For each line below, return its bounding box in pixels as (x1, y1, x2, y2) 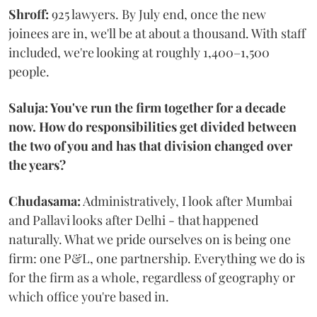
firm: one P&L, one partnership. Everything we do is (8, 250, 305, 267)
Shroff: (8, 6, 49, 23)
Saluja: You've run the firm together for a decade (8, 99, 286, 116)
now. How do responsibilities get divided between (8, 118, 296, 135)
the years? (8, 156, 66, 173)
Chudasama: (8, 192, 81, 209)
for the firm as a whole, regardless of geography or (8, 269, 295, 286)
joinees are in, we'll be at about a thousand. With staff (8, 25, 306, 42)
